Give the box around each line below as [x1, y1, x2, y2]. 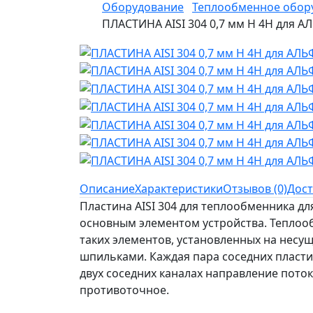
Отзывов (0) [223, 181, 287, 197]
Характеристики [135, 181, 223, 197]
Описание [80, 181, 135, 197]
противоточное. [80, 282, 169, 298]
